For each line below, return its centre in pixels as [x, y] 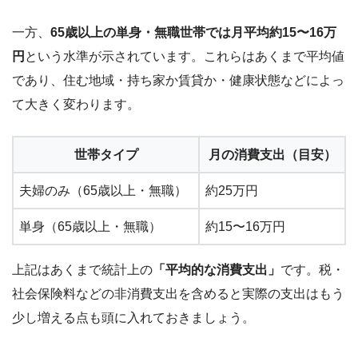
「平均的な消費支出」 [217, 269]
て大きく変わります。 [76, 104]
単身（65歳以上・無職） [90, 226]
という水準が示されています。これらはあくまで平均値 [185, 56]
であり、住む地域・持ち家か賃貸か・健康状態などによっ [178, 80]
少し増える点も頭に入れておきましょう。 [133, 317]
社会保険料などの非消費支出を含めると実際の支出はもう [178, 293]
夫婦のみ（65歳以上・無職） [103, 190]
